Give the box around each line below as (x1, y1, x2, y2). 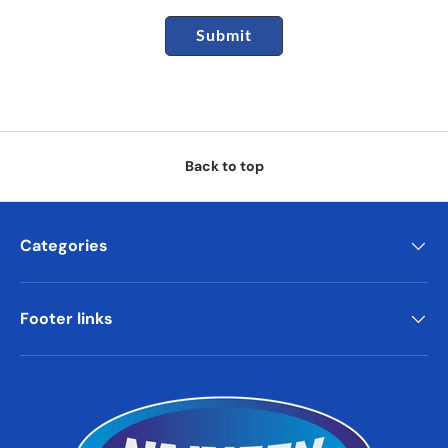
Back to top (184, 157, 264, 176)
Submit (195, 28, 253, 44)
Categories (20, 235, 108, 257)
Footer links (20, 308, 113, 330)
